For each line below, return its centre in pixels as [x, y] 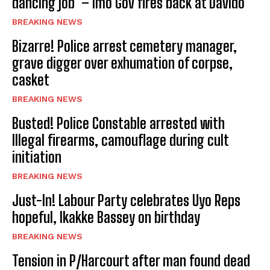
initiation [37, 157]
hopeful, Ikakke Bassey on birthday [106, 218]
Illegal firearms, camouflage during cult [121, 140]
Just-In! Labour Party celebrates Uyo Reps [126, 201]
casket [31, 80]
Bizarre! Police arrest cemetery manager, [124, 46]
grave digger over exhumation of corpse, [122, 63]
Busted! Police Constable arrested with [118, 124]
